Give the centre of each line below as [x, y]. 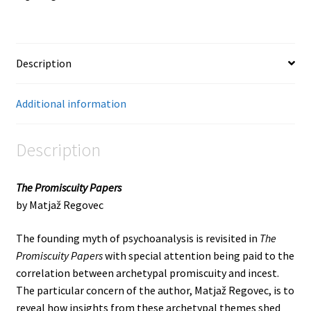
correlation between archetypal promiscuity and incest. [147, 272]
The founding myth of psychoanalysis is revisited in [137, 238]
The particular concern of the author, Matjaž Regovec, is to [155, 290]
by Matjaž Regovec [59, 205]
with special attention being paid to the [198, 255]
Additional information [71, 103]
